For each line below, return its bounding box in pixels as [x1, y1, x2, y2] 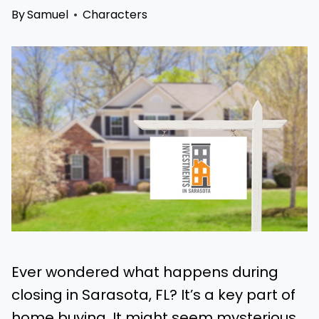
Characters [83, 6, 148, 23]
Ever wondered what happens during [11, 262, 278, 283]
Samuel [27, 6, 69, 23]
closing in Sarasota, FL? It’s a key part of [11, 285, 296, 305]
